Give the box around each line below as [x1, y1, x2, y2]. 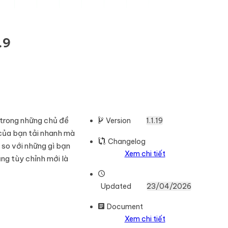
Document [107, 202, 143, 211]
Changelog [108, 137, 146, 146]
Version [106, 116, 131, 125]
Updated [101, 182, 131, 191]
